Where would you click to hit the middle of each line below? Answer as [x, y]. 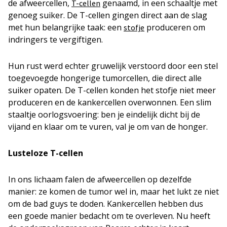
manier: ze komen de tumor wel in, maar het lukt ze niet [113, 192]
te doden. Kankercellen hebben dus [136, 204]
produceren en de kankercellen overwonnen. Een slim [110, 102]
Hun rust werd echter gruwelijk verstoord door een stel [113, 66]
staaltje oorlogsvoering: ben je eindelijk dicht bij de [104, 115]
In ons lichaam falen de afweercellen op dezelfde [100, 179]
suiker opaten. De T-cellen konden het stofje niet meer [112, 90]
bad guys [51, 204]
